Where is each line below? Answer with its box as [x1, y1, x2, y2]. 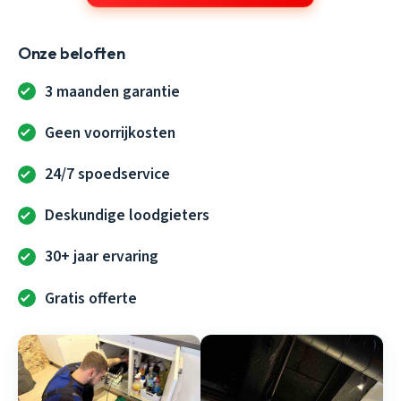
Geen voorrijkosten [45, 121, 176, 144]
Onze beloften [18, 42, 125, 64]
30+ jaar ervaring [45, 245, 159, 269]
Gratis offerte [45, 286, 138, 310]
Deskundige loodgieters [45, 204, 210, 227]
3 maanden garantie [45, 80, 181, 103]
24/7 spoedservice [45, 163, 171, 186]
